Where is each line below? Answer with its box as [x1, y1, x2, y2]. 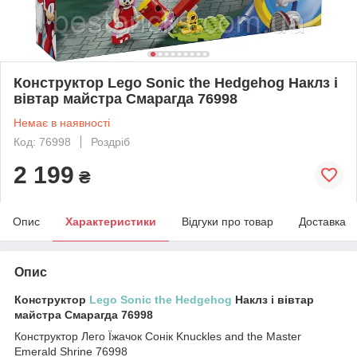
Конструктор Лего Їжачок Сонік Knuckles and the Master [14, 329, 301, 343]
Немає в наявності [14, 116, 110, 129]
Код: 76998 [14, 135, 71, 148]
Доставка [299, 214, 346, 228]
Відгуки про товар [182, 214, 273, 228]
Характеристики [65, 214, 156, 228]
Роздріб [91, 135, 130, 148]
